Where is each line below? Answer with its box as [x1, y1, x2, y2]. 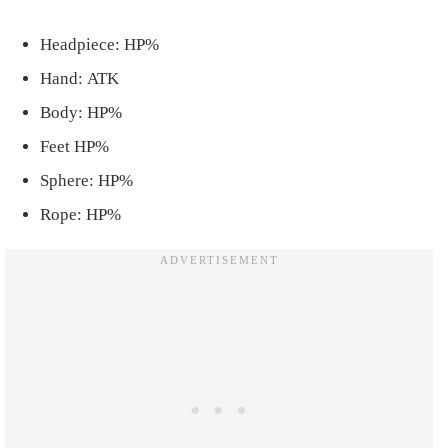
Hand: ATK [40, 68, 119, 88]
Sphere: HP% [40, 170, 137, 190]
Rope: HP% [40, 204, 125, 224]
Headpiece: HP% [40, 34, 159, 54]
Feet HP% [40, 136, 109, 156]
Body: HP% [40, 102, 126, 122]
